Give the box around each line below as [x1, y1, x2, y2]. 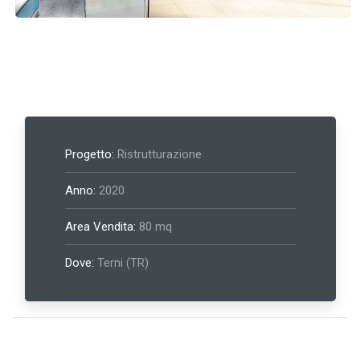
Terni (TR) [94, 256, 149, 270]
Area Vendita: [65, 219, 136, 234]
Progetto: [65, 147, 114, 162]
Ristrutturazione [114, 147, 202, 162]
